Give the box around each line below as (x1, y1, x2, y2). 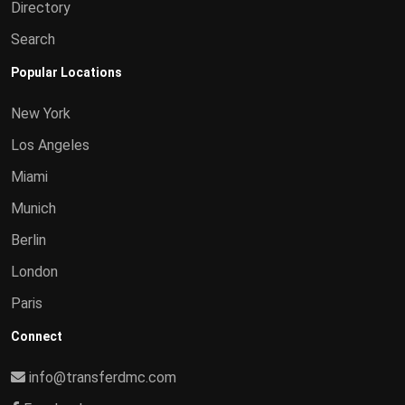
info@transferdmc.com (29, 369, 176, 386)
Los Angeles (11, 137, 89, 154)
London (11, 263, 58, 280)
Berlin (11, 231, 46, 249)
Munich (11, 200, 56, 217)
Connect (11, 329, 62, 344)
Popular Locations (11, 65, 122, 80)
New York (11, 105, 71, 122)
